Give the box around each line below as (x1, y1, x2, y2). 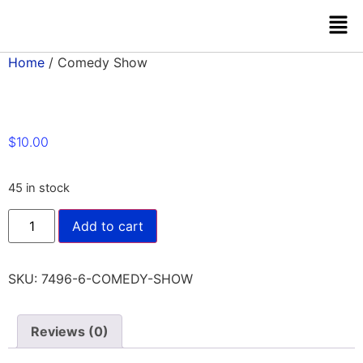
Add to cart (72, 217, 144, 234)
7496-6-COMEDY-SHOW (41, 270, 193, 287)
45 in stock (8, 181, 70, 196)
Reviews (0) (31, 322, 109, 340)
